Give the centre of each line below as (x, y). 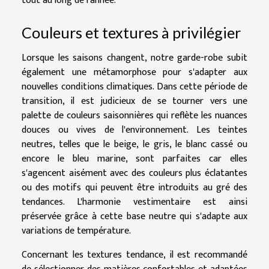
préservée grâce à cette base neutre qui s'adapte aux (134, 216)
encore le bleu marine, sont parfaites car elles (134, 159)
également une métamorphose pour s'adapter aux (134, 72)
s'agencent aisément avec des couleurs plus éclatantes (134, 173)
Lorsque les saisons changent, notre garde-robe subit (134, 58)
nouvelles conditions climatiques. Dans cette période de (134, 86)
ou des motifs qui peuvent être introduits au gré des (134, 187)
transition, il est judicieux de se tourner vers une (134, 101)
